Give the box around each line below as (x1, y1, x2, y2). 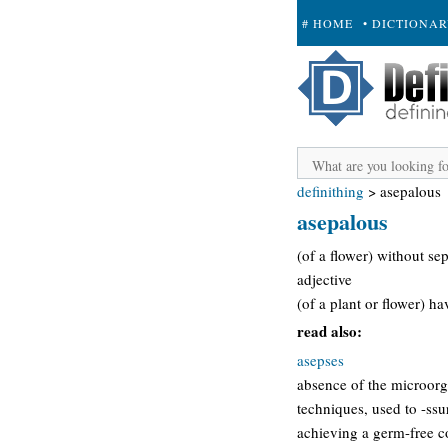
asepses (297, 349, 344, 370)
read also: (297, 320, 362, 342)
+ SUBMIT (302, 61, 366, 77)
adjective (297, 268, 352, 289)
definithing (297, 181, 364, 201)
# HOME (302, 15, 353, 31)
